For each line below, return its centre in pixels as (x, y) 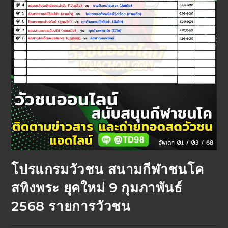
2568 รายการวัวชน (71, 206)
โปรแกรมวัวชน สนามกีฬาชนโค (108, 170)
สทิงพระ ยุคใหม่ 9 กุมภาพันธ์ (97, 188)
